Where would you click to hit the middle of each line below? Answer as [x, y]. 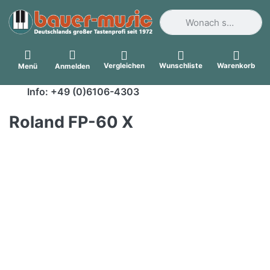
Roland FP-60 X [71, 122]
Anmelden [72, 66]
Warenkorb [236, 65]
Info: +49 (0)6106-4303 [82, 92]
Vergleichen [124, 65]
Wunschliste [181, 65]
